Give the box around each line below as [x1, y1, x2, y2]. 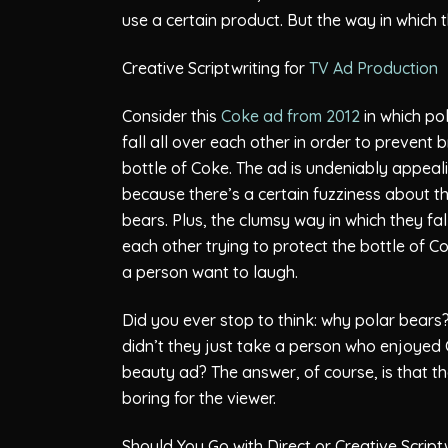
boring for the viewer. [122, 387, 276, 408]
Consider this [122, 105, 221, 126]
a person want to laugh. [122, 261, 298, 282]
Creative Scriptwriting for [122, 57, 309, 78]
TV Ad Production [309, 57, 438, 78]
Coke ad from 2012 [221, 105, 360, 126]
